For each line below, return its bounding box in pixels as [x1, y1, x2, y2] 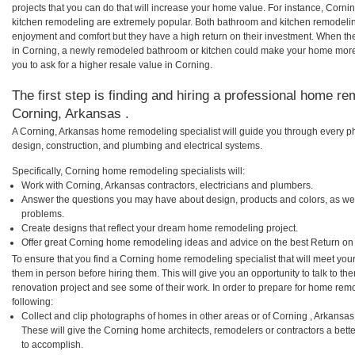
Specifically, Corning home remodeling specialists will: [12, 165, 245, 177]
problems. [21, 208, 64, 219]
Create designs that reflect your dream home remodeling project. [21, 222, 298, 234]
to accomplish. [21, 338, 83, 350]
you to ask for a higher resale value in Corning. [12, 59, 212, 71]
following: [12, 296, 53, 307]
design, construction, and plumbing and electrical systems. [12, 139, 262, 151]
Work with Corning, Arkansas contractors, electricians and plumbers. [21, 179, 313, 191]
